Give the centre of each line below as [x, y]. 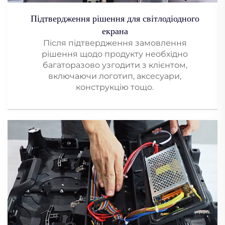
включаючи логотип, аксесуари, [115, 76]
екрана [115, 31]
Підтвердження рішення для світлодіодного [115, 18]
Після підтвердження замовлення [115, 43]
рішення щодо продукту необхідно [115, 54]
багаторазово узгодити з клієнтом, [115, 65]
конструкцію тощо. [115, 87]
